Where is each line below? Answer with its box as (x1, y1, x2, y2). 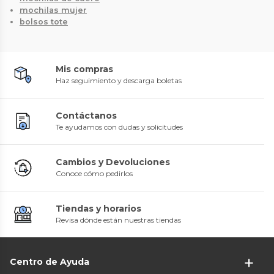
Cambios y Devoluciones (56, 156, 170, 168)
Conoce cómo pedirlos (56, 168, 133, 178)
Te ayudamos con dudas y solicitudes (56, 122, 183, 131)
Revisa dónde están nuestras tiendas (56, 215, 181, 224)
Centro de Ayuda (10, 256, 89, 267)
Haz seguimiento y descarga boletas (56, 75, 182, 85)
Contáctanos (56, 109, 117, 121)
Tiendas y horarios (56, 202, 141, 214)
